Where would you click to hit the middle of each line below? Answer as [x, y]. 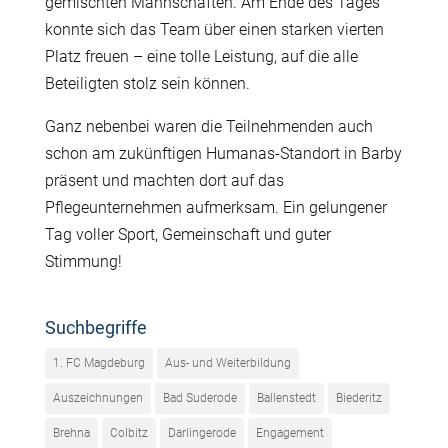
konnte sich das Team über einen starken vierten [214, 29]
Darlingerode [201, 432]
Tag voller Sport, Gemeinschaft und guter [187, 234]
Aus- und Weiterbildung [227, 362]
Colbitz [128, 432]
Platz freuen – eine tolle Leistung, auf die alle [201, 56]
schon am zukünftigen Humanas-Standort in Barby [223, 153]
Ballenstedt [286, 397]
